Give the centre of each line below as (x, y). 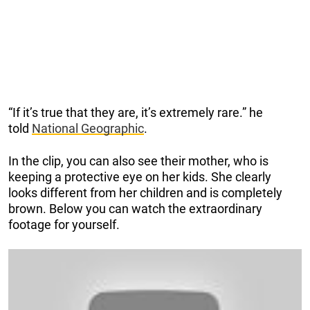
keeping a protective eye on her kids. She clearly (140, 176)
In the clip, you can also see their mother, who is (138, 161)
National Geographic (88, 128)
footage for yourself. (64, 224)
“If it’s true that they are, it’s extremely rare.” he (136, 112)
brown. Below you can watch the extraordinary (135, 208)
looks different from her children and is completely (145, 192)
